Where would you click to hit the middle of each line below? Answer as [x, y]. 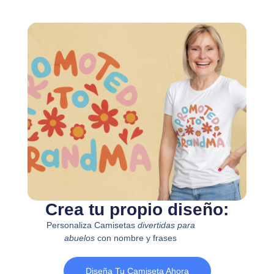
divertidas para [166, 225]
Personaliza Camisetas [92, 225]
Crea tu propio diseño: [137, 209]
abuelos [80, 238]
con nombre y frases [136, 238]
